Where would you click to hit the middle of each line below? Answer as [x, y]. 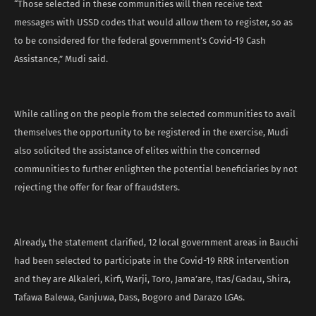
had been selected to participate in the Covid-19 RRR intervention [152, 260]
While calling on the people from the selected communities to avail [155, 114]
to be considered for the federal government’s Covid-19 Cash [140, 40]
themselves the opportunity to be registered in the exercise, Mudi [151, 132]
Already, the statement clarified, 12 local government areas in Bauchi [156, 242]
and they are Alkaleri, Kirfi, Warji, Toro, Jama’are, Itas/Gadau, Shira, [152, 279]
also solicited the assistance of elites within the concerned [137, 150]
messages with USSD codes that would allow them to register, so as [153, 22]
